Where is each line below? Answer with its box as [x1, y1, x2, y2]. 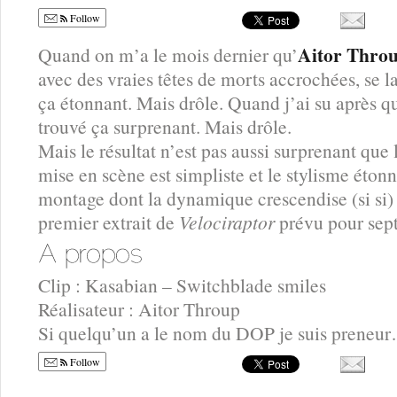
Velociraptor [179, 208, 279, 235]
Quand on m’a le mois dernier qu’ [38, 41, 298, 67]
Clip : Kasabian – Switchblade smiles [38, 272, 326, 299]
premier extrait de [38, 208, 179, 235]
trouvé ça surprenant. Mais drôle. [38, 113, 292, 139]
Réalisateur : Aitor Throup [38, 296, 240, 323]
